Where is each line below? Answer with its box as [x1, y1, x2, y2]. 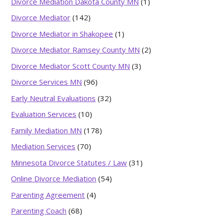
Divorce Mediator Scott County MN [11, 60, 130, 71]
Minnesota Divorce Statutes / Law [11, 157, 127, 167]
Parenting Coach [11, 206, 67, 216]
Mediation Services [11, 141, 76, 151]
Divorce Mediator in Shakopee [11, 28, 113, 39]
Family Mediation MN [11, 125, 82, 135]
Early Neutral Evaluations [11, 93, 96, 103]
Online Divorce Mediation [11, 173, 97, 183]
